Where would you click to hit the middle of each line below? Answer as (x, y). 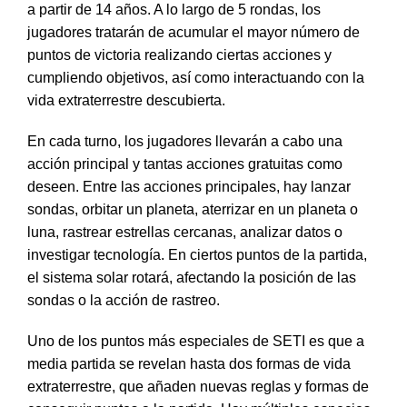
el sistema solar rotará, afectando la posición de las (192, 278)
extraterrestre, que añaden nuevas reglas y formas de (198, 387)
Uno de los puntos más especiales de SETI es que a (196, 341)
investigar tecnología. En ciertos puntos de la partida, (197, 255)
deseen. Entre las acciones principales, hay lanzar (189, 187)
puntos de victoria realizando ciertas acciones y (179, 55)
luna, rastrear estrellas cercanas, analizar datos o (185, 232)
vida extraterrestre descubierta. (126, 100)
